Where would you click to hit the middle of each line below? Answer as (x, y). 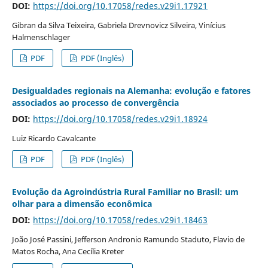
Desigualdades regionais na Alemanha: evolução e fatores (131, 90)
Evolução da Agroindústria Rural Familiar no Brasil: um (125, 191)
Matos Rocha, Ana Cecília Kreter (68, 251)
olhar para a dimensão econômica (82, 203)
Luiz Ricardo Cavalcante (54, 138)
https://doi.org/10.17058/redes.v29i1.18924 (120, 118)
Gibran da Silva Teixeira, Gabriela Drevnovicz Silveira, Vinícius (118, 25)
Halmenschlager (41, 37)
